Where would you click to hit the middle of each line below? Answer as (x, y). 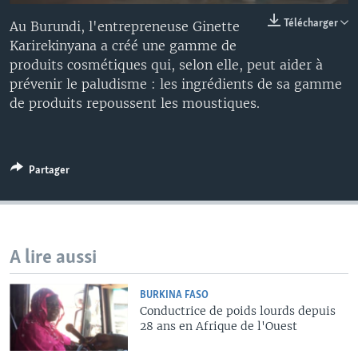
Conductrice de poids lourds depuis (238, 311)
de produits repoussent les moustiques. (135, 103)
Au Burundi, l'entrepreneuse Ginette (125, 27)
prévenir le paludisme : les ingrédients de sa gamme (176, 84)
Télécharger (312, 24)
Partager (49, 171)
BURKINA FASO (175, 296)
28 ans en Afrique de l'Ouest (219, 326)
